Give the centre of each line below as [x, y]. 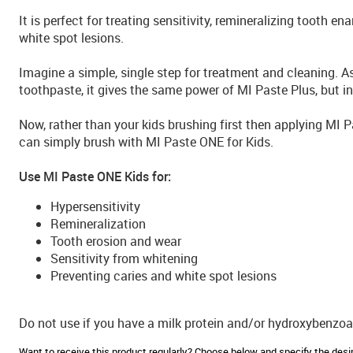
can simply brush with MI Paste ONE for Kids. [146, 142]
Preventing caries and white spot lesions [163, 276]
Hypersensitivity [95, 206]
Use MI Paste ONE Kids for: [95, 176]
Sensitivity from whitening [124, 258]
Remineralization [98, 224]
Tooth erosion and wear [116, 241]
